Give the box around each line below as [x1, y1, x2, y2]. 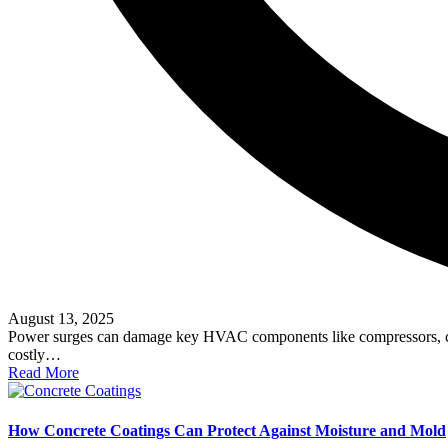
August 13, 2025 [8, 310, 114, 328]
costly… [8, 346, 61, 364]
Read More [8, 364, 79, 382]
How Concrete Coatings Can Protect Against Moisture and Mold [8, 421, 446, 439]
